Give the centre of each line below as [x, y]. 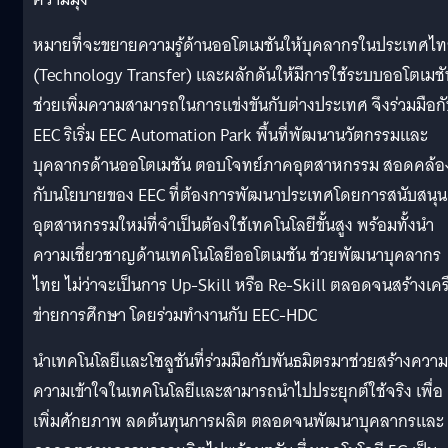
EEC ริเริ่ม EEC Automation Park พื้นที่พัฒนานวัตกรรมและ [230, 135]
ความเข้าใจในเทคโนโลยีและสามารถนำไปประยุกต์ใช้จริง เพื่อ [238, 391]
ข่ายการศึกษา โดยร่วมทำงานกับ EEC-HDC [175, 315]
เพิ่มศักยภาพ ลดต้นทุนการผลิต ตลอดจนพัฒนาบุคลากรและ [238, 421]
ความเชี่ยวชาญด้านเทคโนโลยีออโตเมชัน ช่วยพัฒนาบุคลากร [237, 255]
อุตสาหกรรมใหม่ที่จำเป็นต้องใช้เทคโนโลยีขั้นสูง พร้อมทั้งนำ [233, 225]
